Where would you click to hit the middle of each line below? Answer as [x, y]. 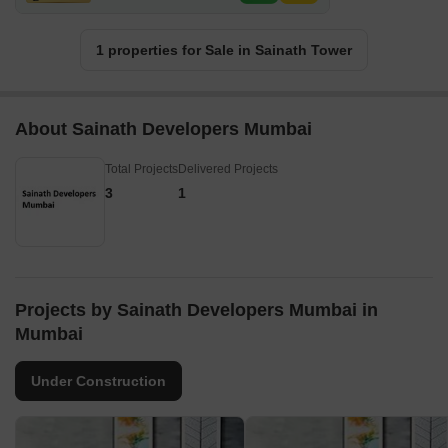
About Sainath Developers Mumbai [163, 129]
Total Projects [141, 169]
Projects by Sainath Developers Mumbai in [196, 310]
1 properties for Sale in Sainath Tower [224, 50]
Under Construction [98, 381]
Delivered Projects [228, 169]
